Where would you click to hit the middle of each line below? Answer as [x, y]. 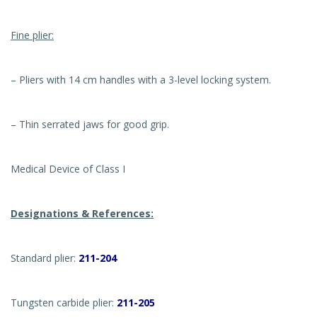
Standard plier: [45, 258]
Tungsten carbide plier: [64, 302]
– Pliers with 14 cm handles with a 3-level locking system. [141, 79]
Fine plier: [32, 35]
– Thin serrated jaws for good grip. [90, 124]
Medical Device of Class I [68, 168]
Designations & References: [82, 213]
